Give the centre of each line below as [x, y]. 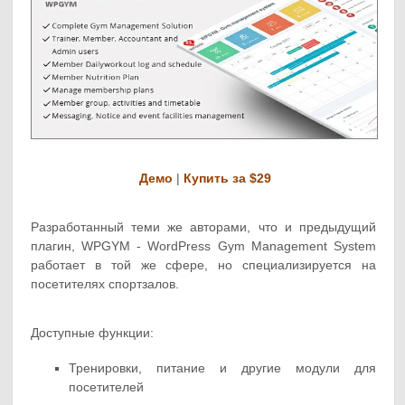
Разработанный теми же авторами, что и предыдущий [203, 227]
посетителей [107, 387]
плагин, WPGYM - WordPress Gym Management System [203, 246]
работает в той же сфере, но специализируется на [203, 265]
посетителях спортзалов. [105, 284]
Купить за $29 [227, 178]
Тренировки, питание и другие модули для [222, 368]
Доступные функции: [93, 333]
